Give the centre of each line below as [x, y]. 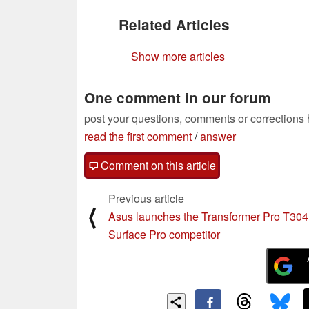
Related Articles [174, 24]
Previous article [146, 198]
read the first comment [138, 136]
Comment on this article [157, 165]
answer [218, 136]
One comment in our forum [177, 97]
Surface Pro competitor [164, 234]
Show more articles [178, 56]
